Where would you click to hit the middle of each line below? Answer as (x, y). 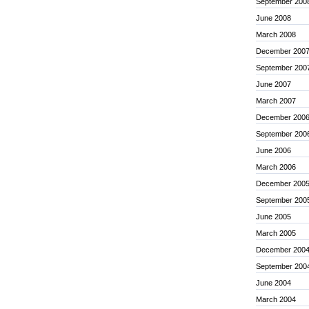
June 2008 (273, 18)
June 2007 (273, 84)
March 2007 (276, 101)
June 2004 (273, 283)
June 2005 (273, 217)
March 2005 (276, 233)
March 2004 (276, 299)
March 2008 (276, 34)
